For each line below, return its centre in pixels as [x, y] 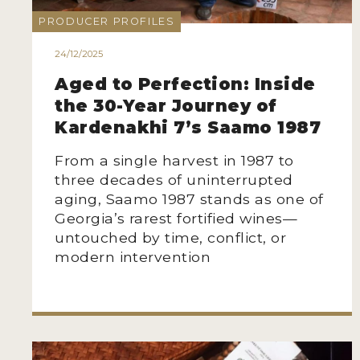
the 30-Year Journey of [166, 105]
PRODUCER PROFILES [107, 21]
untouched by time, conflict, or [171, 237]
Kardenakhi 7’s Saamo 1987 [188, 127]
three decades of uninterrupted [174, 179]
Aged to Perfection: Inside [185, 84]
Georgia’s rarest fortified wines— [176, 218]
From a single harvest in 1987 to [174, 160]
